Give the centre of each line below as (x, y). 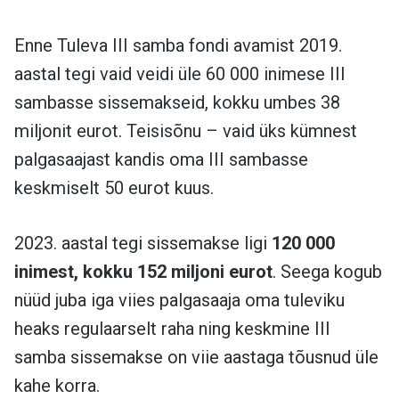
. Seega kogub (327, 272)
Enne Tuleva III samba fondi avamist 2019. (178, 46)
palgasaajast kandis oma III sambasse (161, 160)
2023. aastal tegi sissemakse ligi (143, 244)
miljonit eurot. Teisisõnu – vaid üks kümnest (186, 131)
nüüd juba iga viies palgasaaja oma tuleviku (179, 301)
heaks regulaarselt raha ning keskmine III (172, 329)
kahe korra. (57, 386)
